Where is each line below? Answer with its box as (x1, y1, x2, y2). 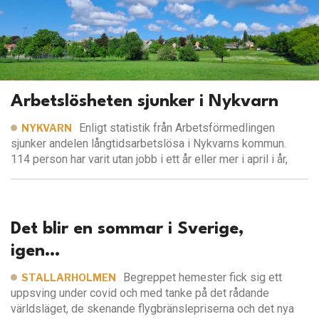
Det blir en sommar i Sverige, (11, 221, 244, 239)
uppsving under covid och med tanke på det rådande (11, 286, 269, 300)
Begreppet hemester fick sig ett (123, 271, 283, 285)
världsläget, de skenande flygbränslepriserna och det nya (11, 302, 294, 316)
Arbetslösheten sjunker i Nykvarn (11, 93, 278, 111)
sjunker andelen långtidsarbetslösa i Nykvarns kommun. (11, 137, 286, 151)
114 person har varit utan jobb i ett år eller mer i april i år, (11, 152, 288, 167)
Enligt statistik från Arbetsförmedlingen (79, 121, 276, 135)
